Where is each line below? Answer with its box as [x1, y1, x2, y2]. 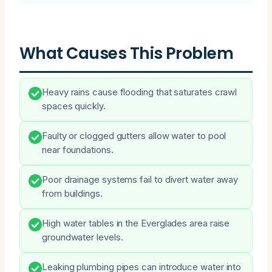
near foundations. [42, 144, 114, 155]
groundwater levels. [42, 231, 123, 243]
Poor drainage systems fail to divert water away [42, 174, 239, 185]
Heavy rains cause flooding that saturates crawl [42, 86, 237, 98]
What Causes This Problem [19, 41, 234, 64]
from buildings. [42, 188, 103, 199]
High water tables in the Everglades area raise [42, 217, 230, 229]
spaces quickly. [42, 100, 106, 112]
